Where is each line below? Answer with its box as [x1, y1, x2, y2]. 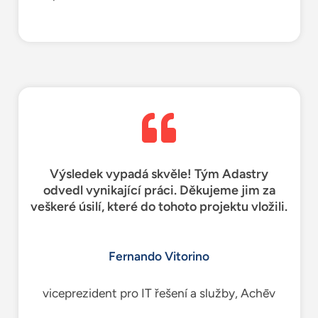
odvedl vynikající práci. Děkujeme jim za [43, 182, 275, 198]
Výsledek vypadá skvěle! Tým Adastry [50, 165, 268, 182]
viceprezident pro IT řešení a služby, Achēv [43, 285, 275, 300]
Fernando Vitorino [109, 248, 209, 263]
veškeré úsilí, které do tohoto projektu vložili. [31, 198, 287, 214]
